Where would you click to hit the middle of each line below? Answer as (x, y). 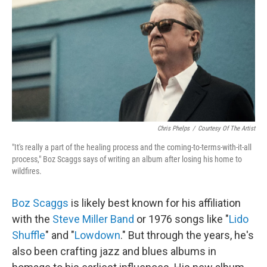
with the (32, 219)
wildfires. (27, 171)
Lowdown (97, 235)
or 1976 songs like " (181, 219)
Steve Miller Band (93, 219)
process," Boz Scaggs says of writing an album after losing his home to (127, 159)
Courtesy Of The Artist (226, 129)
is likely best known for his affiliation (156, 203)
